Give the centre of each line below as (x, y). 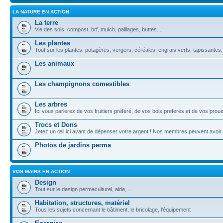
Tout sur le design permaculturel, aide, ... (84, 189)
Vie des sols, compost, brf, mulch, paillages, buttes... (98, 29)
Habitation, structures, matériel (82, 203)
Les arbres (51, 104)
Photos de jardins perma (73, 145)
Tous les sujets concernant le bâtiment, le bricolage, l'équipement (113, 210)
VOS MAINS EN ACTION (41, 171)
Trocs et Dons (56, 125)
